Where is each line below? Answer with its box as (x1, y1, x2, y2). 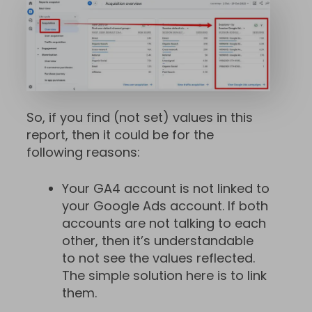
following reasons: (26, 143, 140, 162)
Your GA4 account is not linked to (62, 180, 270, 198)
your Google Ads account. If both (62, 197, 268, 215)
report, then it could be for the (26, 126, 214, 144)
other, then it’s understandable (62, 232, 253, 250)
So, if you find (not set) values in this (26, 109, 253, 127)
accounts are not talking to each (62, 214, 266, 233)
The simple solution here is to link (62, 267, 267, 285)
